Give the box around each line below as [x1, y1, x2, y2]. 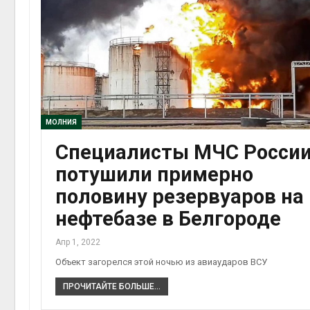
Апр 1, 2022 [55, 237, 100, 248]
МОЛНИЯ [46, 118, 77, 127]
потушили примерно [55, 163, 253, 187]
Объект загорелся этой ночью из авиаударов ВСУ [55, 257, 267, 268]
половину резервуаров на [55, 185, 304, 209]
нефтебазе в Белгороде [55, 207, 281, 231]
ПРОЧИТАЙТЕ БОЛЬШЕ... [63, 282, 161, 292]
